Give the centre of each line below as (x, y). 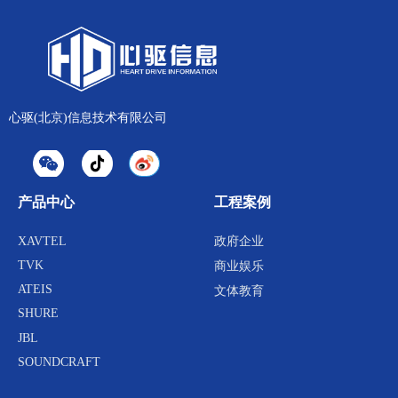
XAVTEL (42, 241)
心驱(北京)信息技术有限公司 (88, 118)
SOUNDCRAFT (59, 362)
